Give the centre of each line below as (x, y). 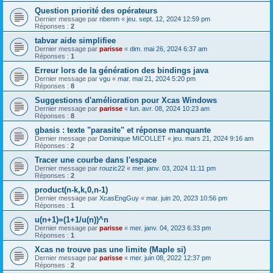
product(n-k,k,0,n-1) (71, 190)
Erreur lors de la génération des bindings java (122, 70)
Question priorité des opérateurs (96, 10)
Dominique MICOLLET (133, 138)
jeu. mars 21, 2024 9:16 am (213, 138)
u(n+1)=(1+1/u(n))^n (72, 219)
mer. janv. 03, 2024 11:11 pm (174, 168)
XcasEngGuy (119, 198)
